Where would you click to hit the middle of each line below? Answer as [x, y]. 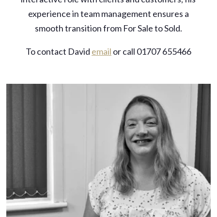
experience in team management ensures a [108, 14]
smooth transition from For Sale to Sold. [108, 28]
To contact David [58, 52]
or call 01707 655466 [151, 52]
